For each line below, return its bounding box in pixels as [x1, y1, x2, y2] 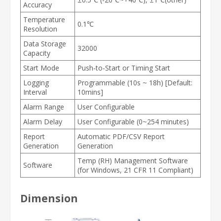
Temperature [23, 14, 65, 24]
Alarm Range [23, 102, 64, 111]
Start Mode [23, 63, 59, 73]
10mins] [77, 87, 103, 97]
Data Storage [23, 38, 66, 48]
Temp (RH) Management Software [77, 155, 188, 165]
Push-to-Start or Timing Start [77, 63, 170, 73]
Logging [23, 77, 49, 87]
